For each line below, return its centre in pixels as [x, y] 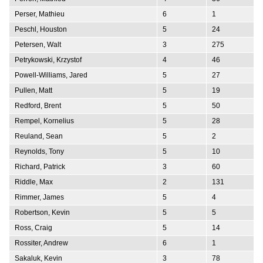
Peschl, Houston [41, 29]
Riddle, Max [34, 182]
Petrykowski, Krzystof [48, 60]
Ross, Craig [33, 227]
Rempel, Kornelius [44, 121]
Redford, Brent [38, 105]
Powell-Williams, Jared [51, 75]
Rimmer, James [39, 197]
